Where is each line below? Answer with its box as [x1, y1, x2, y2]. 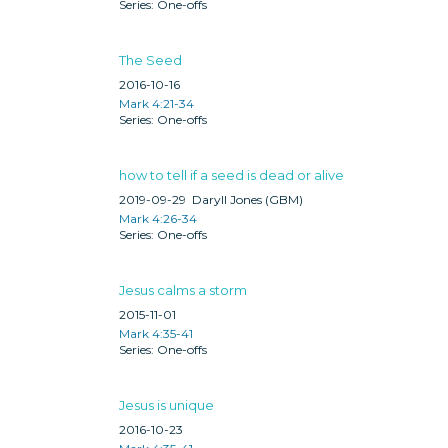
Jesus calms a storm [119, 281, 247, 298]
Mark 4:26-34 [119, 210, 197, 226]
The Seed [119, 51, 182, 68]
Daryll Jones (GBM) [192, 191, 303, 207]
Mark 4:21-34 [119, 95, 194, 111]
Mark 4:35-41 [119, 325, 193, 341]
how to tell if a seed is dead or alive [119, 166, 344, 183]
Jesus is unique [119, 396, 214, 413]
